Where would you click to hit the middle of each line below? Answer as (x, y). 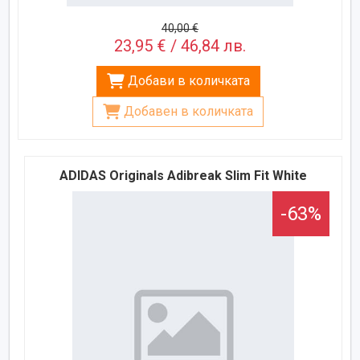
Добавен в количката (188, 111)
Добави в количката (188, 80)
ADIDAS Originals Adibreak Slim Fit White (184, 175)
